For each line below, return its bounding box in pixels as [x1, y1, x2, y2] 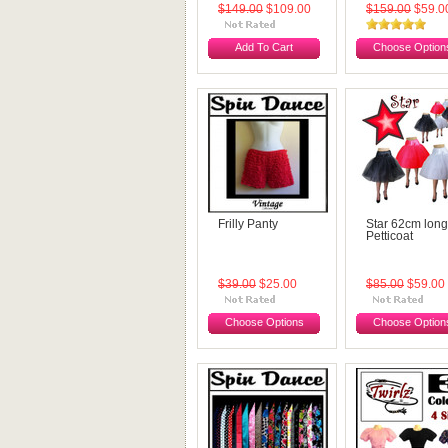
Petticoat [366, 230, 413, 242]
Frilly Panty [218, 218, 278, 230]
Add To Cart [235, 41, 293, 53]
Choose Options [224, 316, 304, 328]
